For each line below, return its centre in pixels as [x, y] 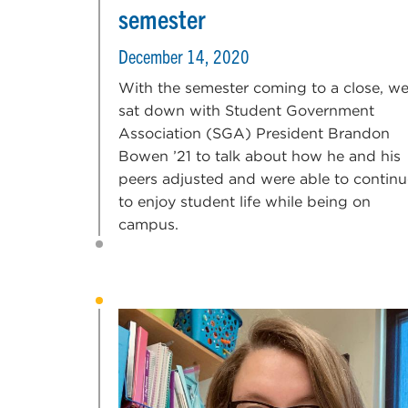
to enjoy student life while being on [245, 201]
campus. [148, 224]
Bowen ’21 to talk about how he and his [260, 156]
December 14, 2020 [184, 56]
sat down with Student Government [246, 110]
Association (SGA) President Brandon [254, 133]
